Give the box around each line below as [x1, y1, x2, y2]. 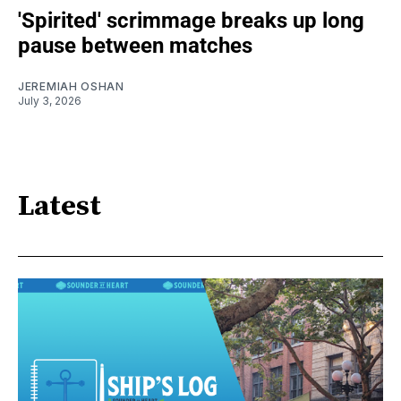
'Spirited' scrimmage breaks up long [18, 7, 364, 33]
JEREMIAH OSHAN [18, 79, 124, 93]
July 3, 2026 [18, 93, 81, 107]
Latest [18, 189, 101, 226]
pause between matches [18, 32, 252, 58]
